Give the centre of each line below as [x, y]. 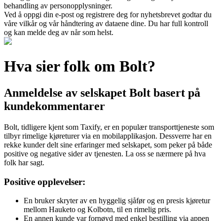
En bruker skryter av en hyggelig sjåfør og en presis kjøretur [117, 201]
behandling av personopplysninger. [58, 6]
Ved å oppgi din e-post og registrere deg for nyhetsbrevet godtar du [108, 15]
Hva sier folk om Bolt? [80, 66]
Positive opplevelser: [45, 182]
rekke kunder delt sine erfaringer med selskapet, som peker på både [108, 145]
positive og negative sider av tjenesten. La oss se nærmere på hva [105, 153]
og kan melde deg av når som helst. [59, 32]
